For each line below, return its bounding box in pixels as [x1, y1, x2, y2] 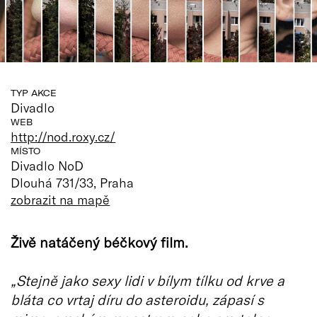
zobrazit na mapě [11, 191, 110, 207]
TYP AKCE [11, 87, 57, 98]
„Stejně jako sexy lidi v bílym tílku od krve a [11, 271, 284, 289]
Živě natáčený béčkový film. [11, 233, 188, 250]
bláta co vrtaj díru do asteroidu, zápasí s [11, 290, 264, 308]
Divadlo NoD [11, 157, 84, 173]
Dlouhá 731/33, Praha [11, 174, 134, 190]
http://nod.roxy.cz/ [11, 128, 116, 144]
